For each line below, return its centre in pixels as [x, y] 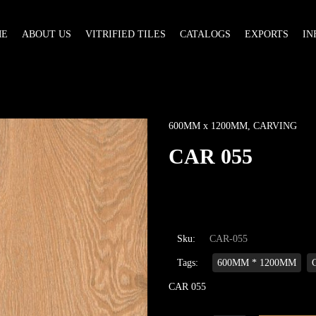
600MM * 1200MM [257, 263]
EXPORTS [267, 34]
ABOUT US [47, 34]
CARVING [275, 126]
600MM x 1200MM [208, 126]
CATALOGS [205, 34]
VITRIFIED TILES [126, 34]
